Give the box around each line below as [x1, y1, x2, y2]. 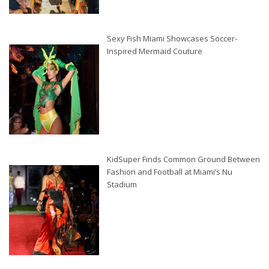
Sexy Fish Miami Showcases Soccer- [107, 33, 237, 44]
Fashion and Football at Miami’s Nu [107, 166, 232, 178]
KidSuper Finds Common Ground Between [107, 154, 260, 165]
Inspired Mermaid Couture [107, 46, 204, 57]
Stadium [107, 179, 137, 190]
